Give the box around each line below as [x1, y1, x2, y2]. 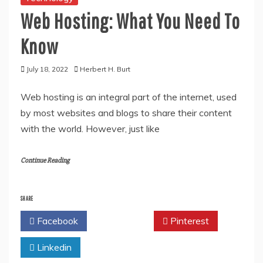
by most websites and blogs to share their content [21, 107, 232, 119]
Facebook [35, 215, 78, 227]
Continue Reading [21, 156, 69, 166]
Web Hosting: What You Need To [21, 9, 240, 33]
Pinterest [168, 215, 209, 227]
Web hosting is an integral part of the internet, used [21, 91, 237, 103]
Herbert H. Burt [80, 65, 130, 74]
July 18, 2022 [26, 65, 68, 74]
